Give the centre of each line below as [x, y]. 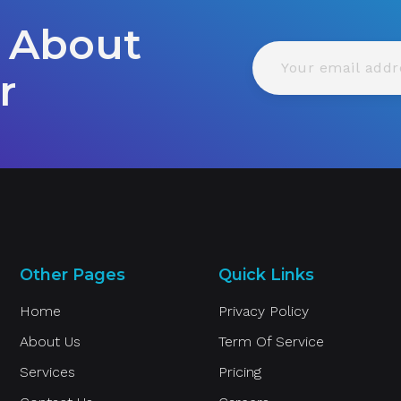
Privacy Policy [264, 311]
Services [48, 372]
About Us [51, 341]
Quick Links [267, 275]
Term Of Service [272, 341]
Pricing [240, 372]
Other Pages [73, 275]
